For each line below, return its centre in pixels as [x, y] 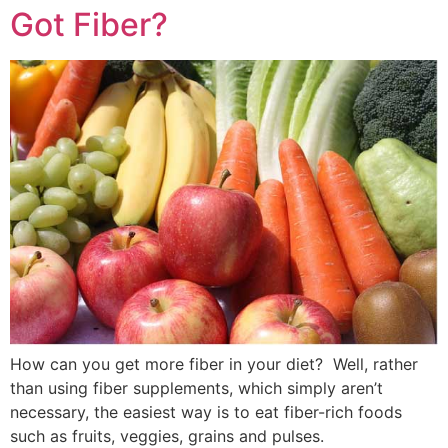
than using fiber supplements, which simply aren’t [196, 388]
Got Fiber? [89, 25]
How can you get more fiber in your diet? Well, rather [214, 364]
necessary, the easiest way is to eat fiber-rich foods [206, 412]
